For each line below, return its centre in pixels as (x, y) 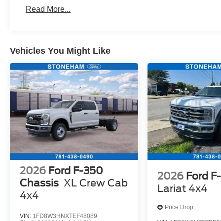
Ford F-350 (76, 170)
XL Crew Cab (96, 183)
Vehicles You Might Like (60, 51)
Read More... (48, 9)
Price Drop (179, 207)
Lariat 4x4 (183, 188)
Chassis (39, 183)
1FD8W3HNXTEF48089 (65, 216)
